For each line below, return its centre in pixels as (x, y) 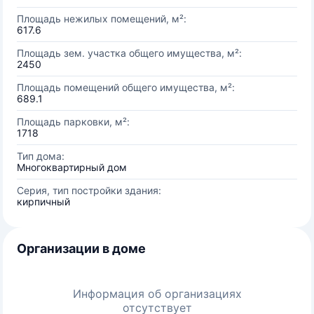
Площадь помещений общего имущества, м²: (126, 87)
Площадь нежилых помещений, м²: (102, 19)
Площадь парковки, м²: (73, 122)
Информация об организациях (157, 294)
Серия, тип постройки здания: (89, 190)
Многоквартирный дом (72, 167)
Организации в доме (81, 248)
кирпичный (43, 202)
